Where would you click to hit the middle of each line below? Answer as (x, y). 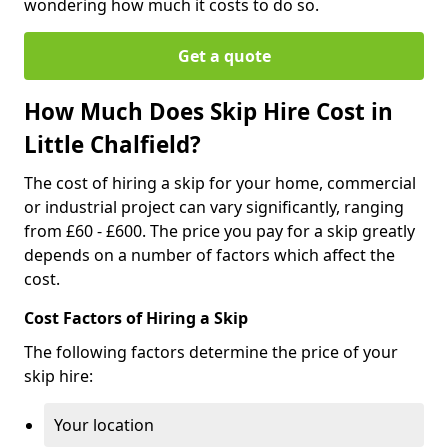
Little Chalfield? (112, 144)
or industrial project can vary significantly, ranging (214, 206)
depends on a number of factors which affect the (209, 254)
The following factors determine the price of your (211, 351)
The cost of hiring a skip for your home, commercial (220, 182)
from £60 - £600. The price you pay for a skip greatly (219, 230)
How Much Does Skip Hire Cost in (208, 111)
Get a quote (224, 55)
